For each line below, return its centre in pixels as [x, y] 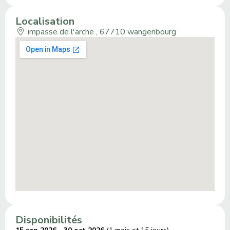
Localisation [45, 22]
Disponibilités [49, 220]
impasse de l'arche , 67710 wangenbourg [101, 32]
